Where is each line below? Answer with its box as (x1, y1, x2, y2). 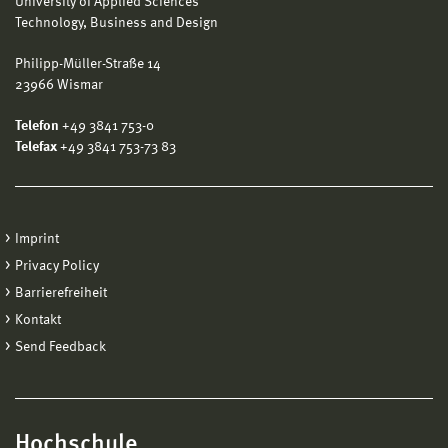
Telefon (15, 119, 59, 134)
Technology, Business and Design (15, 16, 218, 31)
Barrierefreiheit (15, 286, 107, 301)
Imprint (15, 232, 59, 247)
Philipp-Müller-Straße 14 (15, 57, 161, 72)
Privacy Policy (15, 259, 99, 274)
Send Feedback (15, 340, 106, 355)
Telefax (15, 140, 57, 155)
